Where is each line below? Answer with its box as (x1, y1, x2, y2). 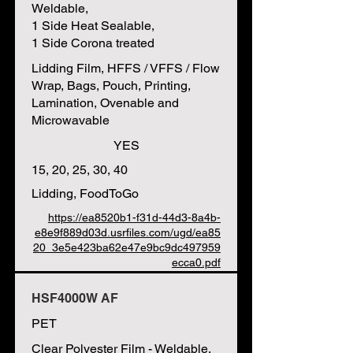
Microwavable (32, 113, 110, 128)
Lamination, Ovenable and (32, 95, 179, 110)
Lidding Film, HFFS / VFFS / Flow (32, 61, 220, 76)
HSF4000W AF (32, 291, 118, 306)
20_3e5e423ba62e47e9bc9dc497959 (33, 241, 221, 254)
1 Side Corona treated (32, 35, 154, 50)
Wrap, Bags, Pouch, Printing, (32, 78, 191, 93)
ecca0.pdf (172, 256, 221, 269)
